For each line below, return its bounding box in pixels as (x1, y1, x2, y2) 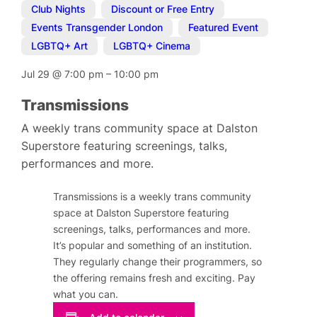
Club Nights (31, 3, 86, 16)
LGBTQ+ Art (31, 40, 88, 52)
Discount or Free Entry (111, 3, 215, 16)
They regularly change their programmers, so (53, 255, 263, 268)
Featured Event (188, 21, 259, 34)
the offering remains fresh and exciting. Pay (53, 272, 256, 284)
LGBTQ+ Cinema (113, 40, 191, 52)
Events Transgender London (31, 21, 163, 34)
